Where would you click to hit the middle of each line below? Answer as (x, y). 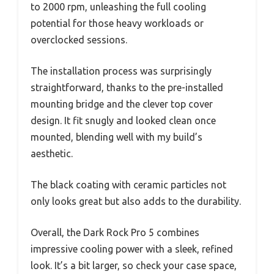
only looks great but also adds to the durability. (136, 202)
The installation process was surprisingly (121, 71)
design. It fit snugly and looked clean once (123, 121)
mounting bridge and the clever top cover (122, 104)
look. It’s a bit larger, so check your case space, (134, 266)
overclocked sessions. (79, 40)
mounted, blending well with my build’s (117, 137)
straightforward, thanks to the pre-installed (127, 88)
